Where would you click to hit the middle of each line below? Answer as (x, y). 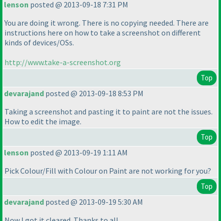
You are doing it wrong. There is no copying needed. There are (107, 23)
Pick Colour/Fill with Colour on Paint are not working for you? (108, 171)
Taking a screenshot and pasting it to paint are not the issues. (109, 112)
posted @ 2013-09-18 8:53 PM (94, 93)
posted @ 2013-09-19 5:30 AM (93, 202)
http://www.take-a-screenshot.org (63, 62)
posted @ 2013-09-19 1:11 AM (78, 153)
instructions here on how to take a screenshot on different (103, 33)
